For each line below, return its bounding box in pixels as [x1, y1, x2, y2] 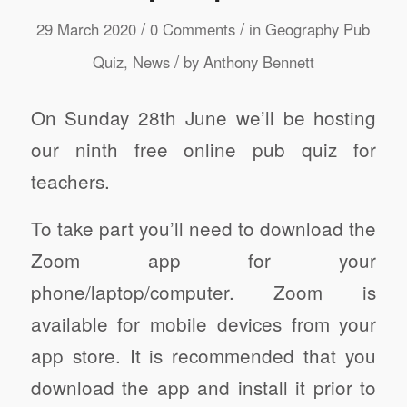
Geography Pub [265, 18, 371, 41]
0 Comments [150, 18, 236, 41]
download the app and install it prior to [30, 373, 377, 402]
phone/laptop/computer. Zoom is [30, 278, 377, 306]
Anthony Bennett [203, 51, 314, 74]
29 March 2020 [36, 18, 137, 41]
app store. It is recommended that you [30, 342, 377, 370]
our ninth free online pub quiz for [30, 134, 377, 163]
